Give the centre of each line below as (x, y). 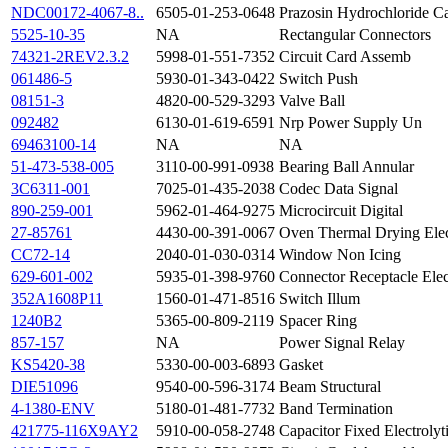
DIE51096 (44, 387)
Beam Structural (330, 387)
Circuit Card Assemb (345, 57)
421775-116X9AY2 (74, 431)
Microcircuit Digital (341, 211)
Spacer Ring (318, 321)
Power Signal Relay (342, 343)
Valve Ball (312, 101)
